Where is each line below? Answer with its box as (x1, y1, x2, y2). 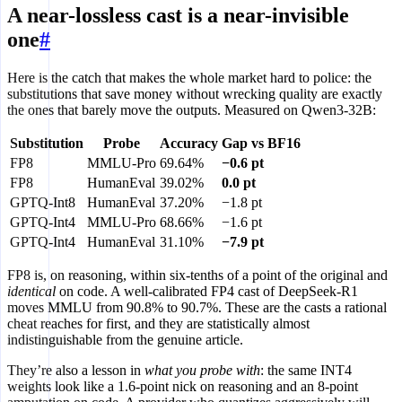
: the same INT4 (260, 362, 352, 378)
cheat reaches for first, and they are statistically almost (7, 315, 310, 331)
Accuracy (160, 135, 218, 151)
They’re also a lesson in (7, 362, 144, 378)
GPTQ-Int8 (10, 194, 75, 210)
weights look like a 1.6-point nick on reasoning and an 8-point (7, 378, 358, 394)
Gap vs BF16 (222, 135, 301, 151)
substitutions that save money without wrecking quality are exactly (7, 85, 382, 101)
